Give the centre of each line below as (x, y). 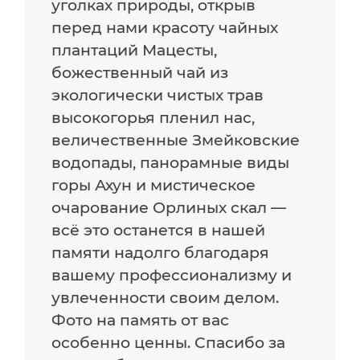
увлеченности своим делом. (166, 297)
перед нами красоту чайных (165, 27)
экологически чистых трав (158, 94)
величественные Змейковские (176, 139)
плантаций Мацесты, (135, 49)
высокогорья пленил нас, (153, 117)
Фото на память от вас (141, 319)
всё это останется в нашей (159, 229)
